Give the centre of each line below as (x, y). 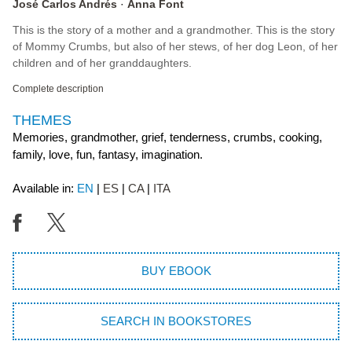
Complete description (58, 88)
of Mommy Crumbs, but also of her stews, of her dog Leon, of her (175, 46)
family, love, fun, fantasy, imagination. (108, 154)
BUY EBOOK (176, 271)
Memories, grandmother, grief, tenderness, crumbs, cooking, (167, 137)
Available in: (45, 188)
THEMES (42, 120)
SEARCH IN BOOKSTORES (176, 321)
